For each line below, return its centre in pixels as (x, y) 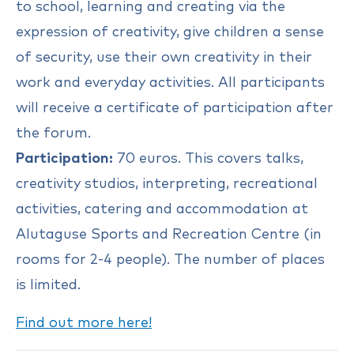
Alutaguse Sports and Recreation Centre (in (169, 234)
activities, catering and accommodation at (162, 209)
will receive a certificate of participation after (175, 108)
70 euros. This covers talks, (208, 158)
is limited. (48, 285)
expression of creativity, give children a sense (170, 32)
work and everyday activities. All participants (170, 83)
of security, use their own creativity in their (164, 57)
